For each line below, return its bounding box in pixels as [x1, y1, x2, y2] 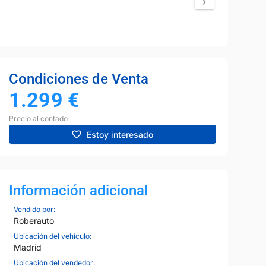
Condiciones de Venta [8, 71, 148, 88]
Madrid [13, 242, 42, 253]
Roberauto [13, 216, 54, 226]
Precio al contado [8, 114, 68, 123]
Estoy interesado [87, 129, 154, 140]
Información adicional [8, 182, 148, 199]
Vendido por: [13, 205, 55, 214]
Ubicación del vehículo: [13, 232, 91, 241]
